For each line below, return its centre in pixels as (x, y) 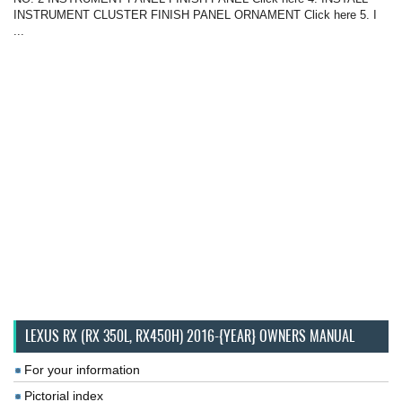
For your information (82, 369)
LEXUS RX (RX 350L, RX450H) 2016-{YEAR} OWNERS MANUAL (190, 336)
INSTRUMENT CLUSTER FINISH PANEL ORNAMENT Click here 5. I (195, 14)
